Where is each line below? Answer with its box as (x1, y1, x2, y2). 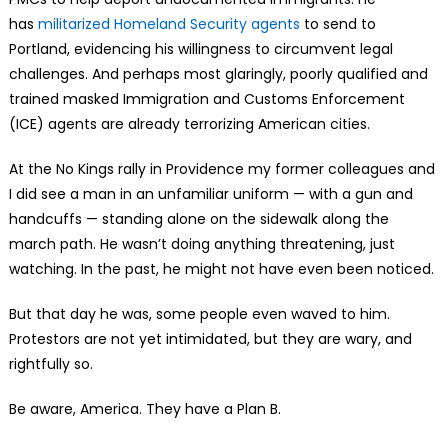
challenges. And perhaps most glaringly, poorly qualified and (8, 63, 428, 84)
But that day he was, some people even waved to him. (8, 303, 390, 324)
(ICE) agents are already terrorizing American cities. (8, 113, 370, 134)
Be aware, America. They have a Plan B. (8, 398, 281, 419)
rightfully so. (8, 353, 93, 374)
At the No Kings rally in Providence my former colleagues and (8, 158, 435, 179)
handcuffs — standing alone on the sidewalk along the (8, 208, 389, 229)
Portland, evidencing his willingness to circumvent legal (8, 38, 393, 59)
